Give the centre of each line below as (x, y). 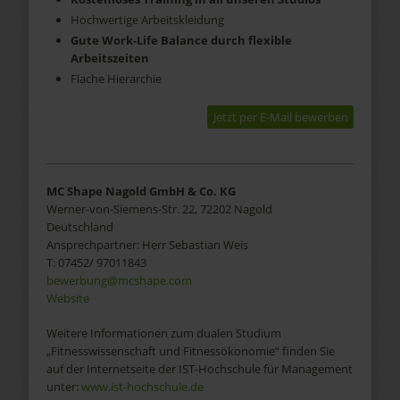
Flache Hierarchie (116, 79)
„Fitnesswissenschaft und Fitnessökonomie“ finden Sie (190, 351)
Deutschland (79, 226)
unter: (63, 387)
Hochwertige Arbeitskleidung (147, 20)
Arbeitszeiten (109, 58)
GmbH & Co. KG (192, 191)
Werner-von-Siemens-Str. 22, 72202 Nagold (159, 208)
